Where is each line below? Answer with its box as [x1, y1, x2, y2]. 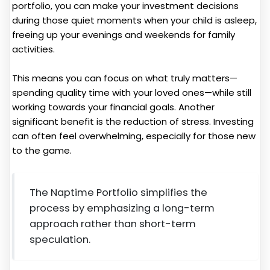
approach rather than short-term [29, 216, 196, 231]
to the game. [12, 144, 72, 157]
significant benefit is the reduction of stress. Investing [12, 115, 254, 128]
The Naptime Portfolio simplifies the [29, 185, 207, 199]
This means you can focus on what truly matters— [12, 72, 237, 85]
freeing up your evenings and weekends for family [12, 28, 235, 42]
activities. [12, 43, 55, 56]
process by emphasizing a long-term [29, 201, 215, 215]
